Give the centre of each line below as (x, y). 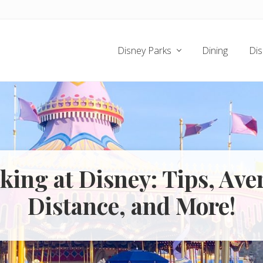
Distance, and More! (131, 205)
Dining (215, 50)
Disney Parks (144, 50)
